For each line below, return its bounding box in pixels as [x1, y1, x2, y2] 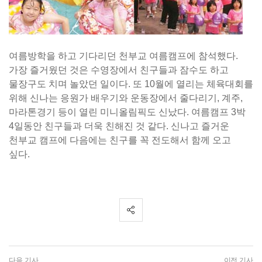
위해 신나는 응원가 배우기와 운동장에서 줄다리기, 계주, [9, 93, 243, 103]
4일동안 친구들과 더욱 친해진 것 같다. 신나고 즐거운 [9, 121, 229, 131]
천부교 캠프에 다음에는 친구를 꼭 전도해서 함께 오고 [9, 135, 231, 145]
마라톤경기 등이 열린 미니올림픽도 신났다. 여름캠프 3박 [9, 107, 246, 117]
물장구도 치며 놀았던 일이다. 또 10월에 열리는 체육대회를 [9, 79, 253, 89]
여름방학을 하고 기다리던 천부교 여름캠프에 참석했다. [9, 51, 238, 61]
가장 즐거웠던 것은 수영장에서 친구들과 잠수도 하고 [9, 65, 229, 75]
